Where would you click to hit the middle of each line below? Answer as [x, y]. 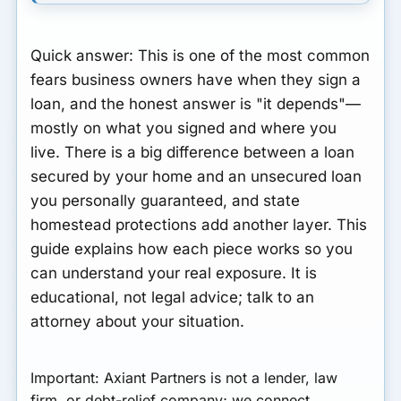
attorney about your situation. [138, 321]
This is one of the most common [252, 55]
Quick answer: [82, 55]
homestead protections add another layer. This [199, 224]
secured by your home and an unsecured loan [196, 176]
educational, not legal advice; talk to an [173, 297]
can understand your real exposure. [161, 273]
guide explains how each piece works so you [192, 248]
